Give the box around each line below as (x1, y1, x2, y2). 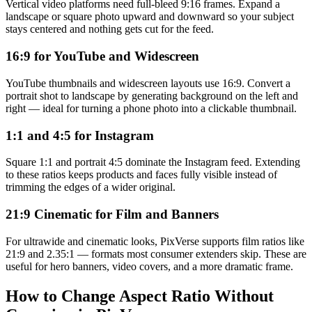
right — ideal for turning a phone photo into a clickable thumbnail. (6, 102, 297, 114)
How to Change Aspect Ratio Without (6, 286, 274, 305)
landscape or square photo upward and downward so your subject (6, 10, 294, 23)
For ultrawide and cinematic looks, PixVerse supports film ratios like (6, 235, 304, 247)
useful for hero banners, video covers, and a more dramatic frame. (6, 260, 293, 272)
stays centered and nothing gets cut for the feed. (6, 23, 214, 36)
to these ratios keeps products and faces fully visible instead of (6, 169, 277, 181)
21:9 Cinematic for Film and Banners (6, 206, 219, 221)
